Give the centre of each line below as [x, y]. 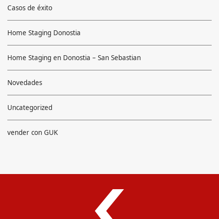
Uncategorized [30, 107]
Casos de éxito [30, 8]
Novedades [25, 82]
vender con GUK [33, 132]
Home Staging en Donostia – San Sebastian [74, 57]
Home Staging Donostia [44, 33]
